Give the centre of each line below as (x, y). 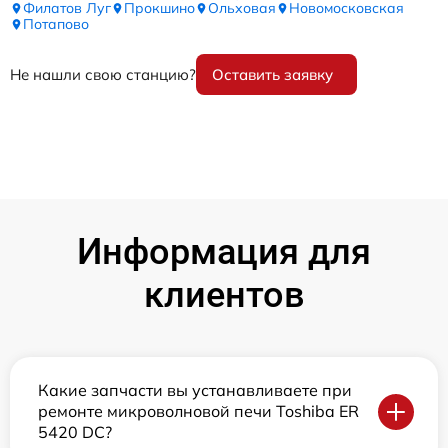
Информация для (224, 252)
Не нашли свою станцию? (103, 75)
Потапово (56, 24)
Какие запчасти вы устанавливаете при (195, 390)
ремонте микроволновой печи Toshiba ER (198, 411)
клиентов (224, 295)
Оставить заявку (272, 75)
